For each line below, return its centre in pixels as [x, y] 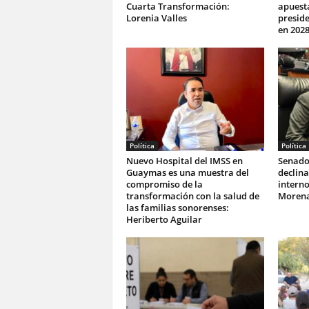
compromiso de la [164, 184]
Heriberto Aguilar [164, 219]
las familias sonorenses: [177, 208]
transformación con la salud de [192, 196]
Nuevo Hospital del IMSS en [184, 161]
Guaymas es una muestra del [187, 172]
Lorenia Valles [156, 18]
